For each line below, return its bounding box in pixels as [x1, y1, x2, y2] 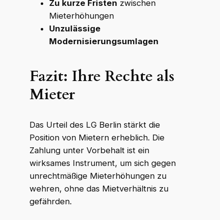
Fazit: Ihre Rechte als [29, 65, 174, 86]
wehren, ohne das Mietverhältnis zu [29, 183, 168, 193]
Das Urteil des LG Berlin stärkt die [29, 119, 160, 130]
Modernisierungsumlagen [49, 36, 159, 46]
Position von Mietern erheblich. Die [29, 132, 165, 142]
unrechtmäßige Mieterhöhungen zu [29, 170, 166, 181]
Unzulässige [49, 23, 101, 33]
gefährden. [29, 196, 72, 206]
